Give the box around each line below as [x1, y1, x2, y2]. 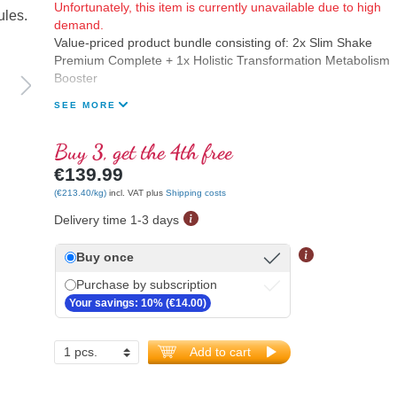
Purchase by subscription [75, 277, 217, 292]
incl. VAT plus [108, 187, 166, 198]
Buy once [75, 250, 134, 264]
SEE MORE [53, 99, 121, 110]
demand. [53, 18, 104, 33]
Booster [53, 71, 97, 86]
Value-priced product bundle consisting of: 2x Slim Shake [53, 35, 372, 51]
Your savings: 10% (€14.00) [68, 296, 206, 309]
